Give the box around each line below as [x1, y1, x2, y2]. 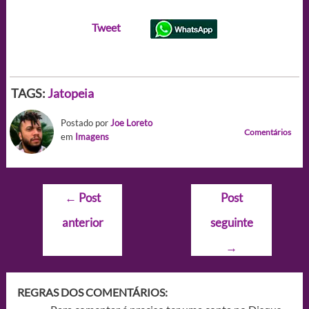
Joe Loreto [110, 117, 152, 128]
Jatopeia [47, 85, 94, 101]
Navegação [41, 185, 94, 199]
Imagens [74, 130, 109, 142]
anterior [61, 215, 103, 230]
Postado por [60, 117, 110, 128]
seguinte [210, 215, 253, 230]
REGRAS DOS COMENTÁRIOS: [17, 285, 168, 299]
